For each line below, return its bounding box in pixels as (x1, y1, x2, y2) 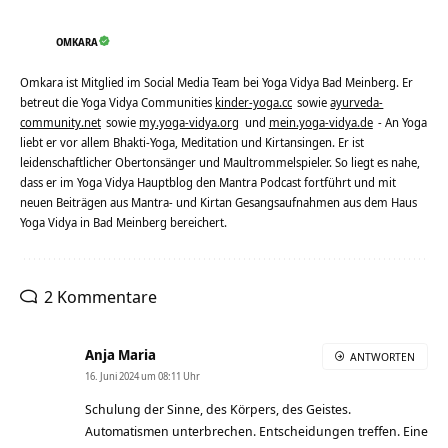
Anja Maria (85, 344, 156, 364)
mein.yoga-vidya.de (268, 113, 373, 131)
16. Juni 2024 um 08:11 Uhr (85, 368, 200, 383)
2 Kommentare (44, 284, 157, 308)
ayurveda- (330, 93, 384, 111)
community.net (20, 113, 101, 131)
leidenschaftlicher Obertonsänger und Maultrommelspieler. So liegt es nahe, (20, 153, 420, 171)
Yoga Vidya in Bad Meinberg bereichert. (20, 213, 227, 231)
